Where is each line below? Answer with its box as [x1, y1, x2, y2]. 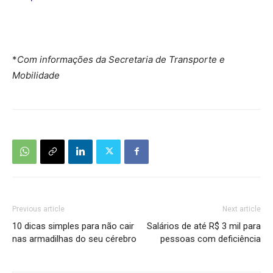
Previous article [12, 204, 65, 213]
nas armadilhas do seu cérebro [12, 233, 136, 244]
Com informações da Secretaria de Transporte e [17, 53, 225, 65]
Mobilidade [12, 69, 62, 81]
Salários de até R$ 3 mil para [147, 220, 261, 232]
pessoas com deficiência [160, 233, 261, 244]
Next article [222, 204, 261, 213]
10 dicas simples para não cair [12, 220, 134, 232]
